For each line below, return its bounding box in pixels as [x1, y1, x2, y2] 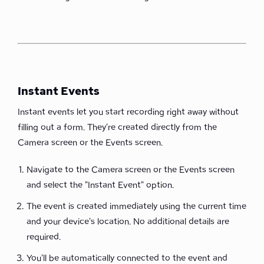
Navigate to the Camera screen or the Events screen [27, 164, 235, 176]
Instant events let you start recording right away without [18, 106, 239, 118]
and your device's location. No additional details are [27, 216, 229, 227]
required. [27, 231, 61, 243]
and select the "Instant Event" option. [27, 179, 174, 191]
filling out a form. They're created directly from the [18, 121, 217, 133]
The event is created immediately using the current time [27, 200, 246, 212]
